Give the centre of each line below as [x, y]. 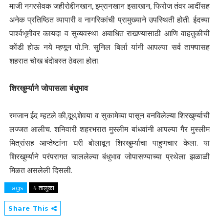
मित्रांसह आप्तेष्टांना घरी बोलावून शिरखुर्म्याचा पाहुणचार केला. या [109, 143]
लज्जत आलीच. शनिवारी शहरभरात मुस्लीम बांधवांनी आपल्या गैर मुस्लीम [109, 130]
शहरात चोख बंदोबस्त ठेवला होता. [54, 61]
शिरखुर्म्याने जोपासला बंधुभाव [48, 88]
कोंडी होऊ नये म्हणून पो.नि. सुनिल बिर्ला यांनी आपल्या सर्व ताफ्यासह [109, 47]
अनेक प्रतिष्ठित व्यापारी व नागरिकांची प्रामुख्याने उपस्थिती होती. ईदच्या [109, 20]
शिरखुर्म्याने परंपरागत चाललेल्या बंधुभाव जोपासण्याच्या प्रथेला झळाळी [109, 157]
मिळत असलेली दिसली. [41, 171]
